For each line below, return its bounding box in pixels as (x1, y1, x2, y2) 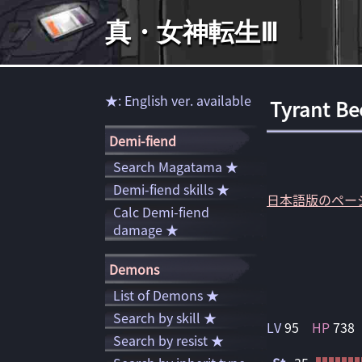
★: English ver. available (105, 90, 251, 110)
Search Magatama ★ (113, 157, 238, 176)
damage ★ (113, 220, 179, 239)
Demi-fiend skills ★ (113, 179, 229, 199)
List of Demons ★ (113, 285, 219, 305)
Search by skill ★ (113, 308, 217, 327)
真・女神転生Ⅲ (105, 18, 278, 47)
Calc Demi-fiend (113, 202, 209, 221)
